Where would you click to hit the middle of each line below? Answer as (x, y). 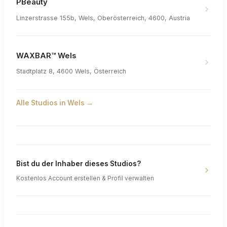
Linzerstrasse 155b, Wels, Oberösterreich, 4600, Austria (103, 18)
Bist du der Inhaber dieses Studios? (79, 163)
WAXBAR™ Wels (46, 55)
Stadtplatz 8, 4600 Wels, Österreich (71, 71)
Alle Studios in (42, 103)
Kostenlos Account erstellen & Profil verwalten (85, 178)
